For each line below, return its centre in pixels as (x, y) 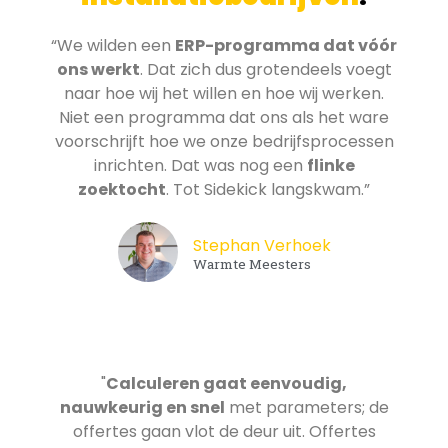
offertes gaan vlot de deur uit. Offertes (224, 431)
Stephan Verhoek (261, 245)
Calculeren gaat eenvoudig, (226, 383)
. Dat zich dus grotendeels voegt (265, 69)
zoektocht (122, 189)
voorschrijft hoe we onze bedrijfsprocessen (224, 141)
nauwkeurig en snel (142, 407)
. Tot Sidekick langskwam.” (268, 189)
